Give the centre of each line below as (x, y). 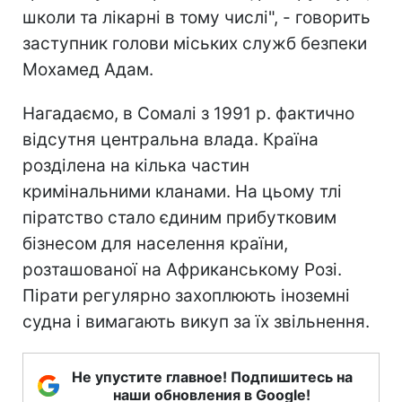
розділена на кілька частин (136, 165)
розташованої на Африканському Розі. (182, 269)
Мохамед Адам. (88, 69)
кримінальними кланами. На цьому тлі (182, 191)
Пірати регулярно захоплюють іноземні (186, 295)
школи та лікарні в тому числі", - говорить (197, 17)
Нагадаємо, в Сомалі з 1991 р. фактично (188, 113)
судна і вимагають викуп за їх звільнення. (196, 321)
